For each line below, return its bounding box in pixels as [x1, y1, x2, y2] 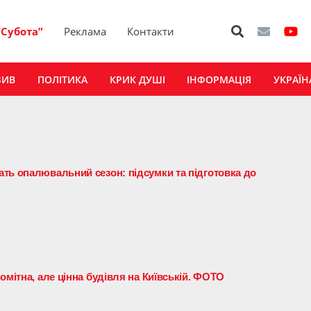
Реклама [64, 24, 107, 38]
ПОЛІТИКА [37, 72, 87, 86]
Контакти [127, 24, 175, 38]
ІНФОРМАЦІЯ [187, 72, 252, 86]
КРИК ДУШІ [109, 72, 165, 86]
